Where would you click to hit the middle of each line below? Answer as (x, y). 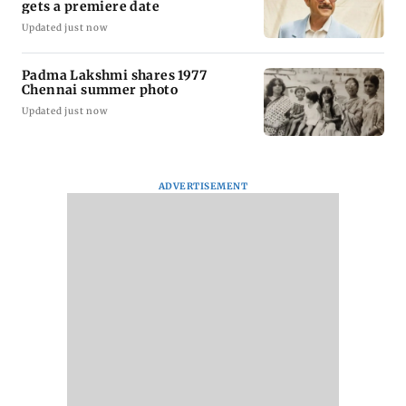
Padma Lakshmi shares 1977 (114, 75)
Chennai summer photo (100, 89)
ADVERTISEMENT (203, 186)
